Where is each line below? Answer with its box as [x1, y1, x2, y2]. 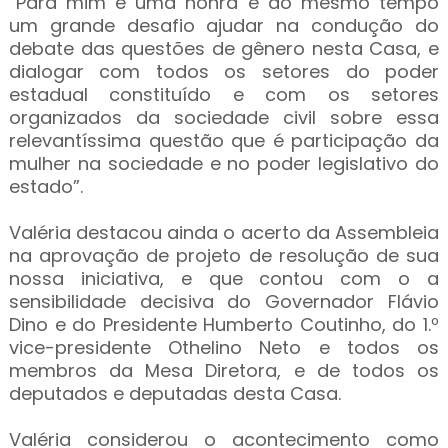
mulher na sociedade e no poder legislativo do [8, 151, 440, 176]
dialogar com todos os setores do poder [8, 59, 440, 84]
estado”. [8, 174, 83, 199]
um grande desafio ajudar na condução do [8, 13, 440, 38]
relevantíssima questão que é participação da [8, 128, 440, 153]
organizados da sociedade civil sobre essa [8, 105, 440, 130]
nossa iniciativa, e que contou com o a [8, 266, 440, 291]
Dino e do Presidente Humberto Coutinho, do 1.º [8, 312, 440, 337]
